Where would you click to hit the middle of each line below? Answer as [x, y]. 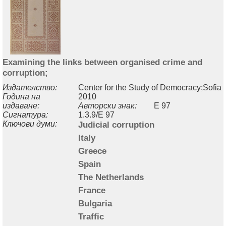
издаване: [21, 105]
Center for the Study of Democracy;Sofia [150, 87]
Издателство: [30, 87]
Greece [92, 151]
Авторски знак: [107, 105]
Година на [21, 96]
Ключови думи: [30, 124]
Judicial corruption [116, 124]
